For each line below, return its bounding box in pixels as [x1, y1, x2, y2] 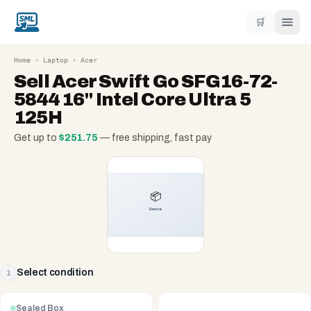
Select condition [17, 267, 94, 278]
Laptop [43, 56, 68, 64]
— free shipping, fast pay [98, 133, 212, 143]
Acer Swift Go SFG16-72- [52, 72, 278, 91]
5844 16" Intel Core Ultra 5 [14, 90, 251, 109]
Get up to [14, 133, 59, 143]
